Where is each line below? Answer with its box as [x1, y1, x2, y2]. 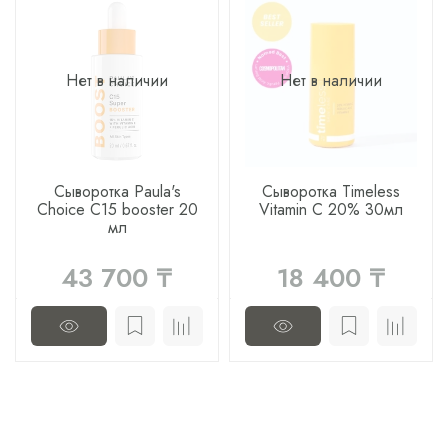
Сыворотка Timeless [262, 179, 400, 203]
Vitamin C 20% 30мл [259, 197, 403, 221]
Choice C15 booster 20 [36, 197, 198, 221]
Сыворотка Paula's [53, 179, 181, 203]
